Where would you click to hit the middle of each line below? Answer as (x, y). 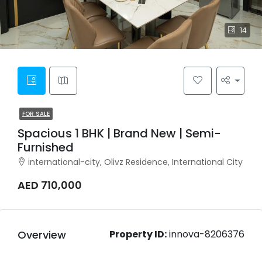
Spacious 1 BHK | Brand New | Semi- (119, 134)
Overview (42, 235)
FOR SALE (36, 114)
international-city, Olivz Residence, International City (135, 162)
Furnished (46, 148)
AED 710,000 (50, 185)
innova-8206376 (206, 235)
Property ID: (138, 235)
